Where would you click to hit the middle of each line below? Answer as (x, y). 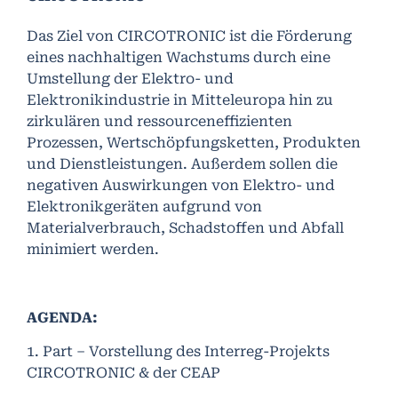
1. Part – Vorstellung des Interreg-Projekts (178, 351)
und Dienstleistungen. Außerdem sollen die (182, 163)
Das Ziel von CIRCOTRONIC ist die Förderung (189, 36)
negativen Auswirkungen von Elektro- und (181, 185)
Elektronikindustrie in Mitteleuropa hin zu (180, 99)
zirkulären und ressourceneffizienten (159, 121)
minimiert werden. (93, 249)
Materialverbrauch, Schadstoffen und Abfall (185, 227)
